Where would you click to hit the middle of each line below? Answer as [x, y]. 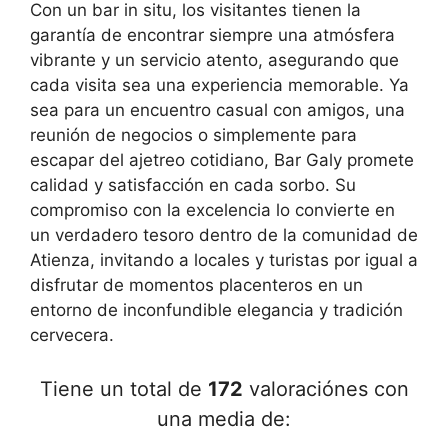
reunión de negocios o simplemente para [193, 135]
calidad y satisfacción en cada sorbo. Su [193, 185]
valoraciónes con [325, 388]
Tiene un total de [123, 388]
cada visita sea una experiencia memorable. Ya [219, 85]
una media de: [224, 418]
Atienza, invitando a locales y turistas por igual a [224, 260]
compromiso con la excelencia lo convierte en [212, 210]
